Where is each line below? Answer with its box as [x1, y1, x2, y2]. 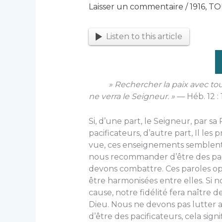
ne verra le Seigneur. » [88, 92, 177, 102]
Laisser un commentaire [88, 2, 183, 12]
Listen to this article [106, 32, 182, 42]
